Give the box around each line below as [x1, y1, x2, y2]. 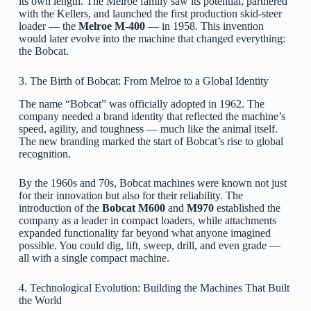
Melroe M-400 [78, 20, 145, 32]
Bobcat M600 [101, 201, 165, 214]
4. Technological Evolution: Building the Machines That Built [18, 281, 289, 294]
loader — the [18, 20, 78, 32]
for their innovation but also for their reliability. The [18, 189, 243, 201]
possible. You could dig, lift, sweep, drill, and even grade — [18, 239, 280, 251]
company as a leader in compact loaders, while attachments [18, 214, 276, 226]
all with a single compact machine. [18, 251, 169, 264]
